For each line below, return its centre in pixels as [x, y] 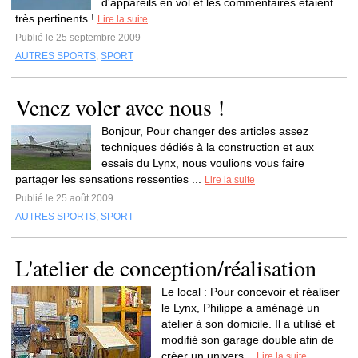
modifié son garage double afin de [248, 340]
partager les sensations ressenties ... [110, 179]
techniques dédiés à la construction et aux [208, 147]
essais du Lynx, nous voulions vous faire [203, 163]
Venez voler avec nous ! [120, 107]
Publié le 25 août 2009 [64, 198]
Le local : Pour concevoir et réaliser [251, 292]
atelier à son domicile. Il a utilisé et [248, 324]
